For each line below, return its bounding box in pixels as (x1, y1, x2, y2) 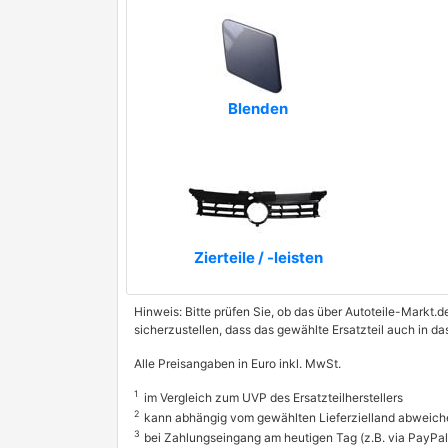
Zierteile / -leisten (193, 248, 323, 267)
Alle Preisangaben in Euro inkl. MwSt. (134, 356, 341, 371)
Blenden (228, 99, 288, 118)
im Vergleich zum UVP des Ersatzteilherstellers (144, 390, 403, 405)
